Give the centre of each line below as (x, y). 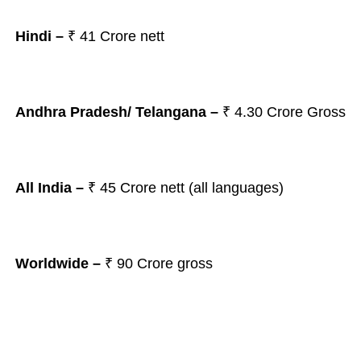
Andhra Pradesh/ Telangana (110, 112)
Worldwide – (60, 263)
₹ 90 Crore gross (158, 263)
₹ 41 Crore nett (114, 36)
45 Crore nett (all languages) (191, 188)
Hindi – (39, 36)
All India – (49, 188)
